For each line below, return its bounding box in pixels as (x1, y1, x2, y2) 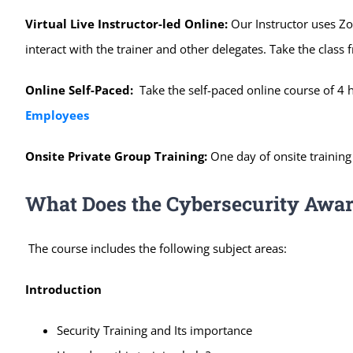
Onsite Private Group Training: (24, 147, 207, 164)
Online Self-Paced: (24, 81, 133, 98)
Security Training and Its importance (56, 321, 252, 338)
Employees (24, 106, 89, 123)
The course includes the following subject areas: (28, 240, 287, 256)
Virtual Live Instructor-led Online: (24, 15, 231, 32)
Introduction (24, 281, 102, 297)
